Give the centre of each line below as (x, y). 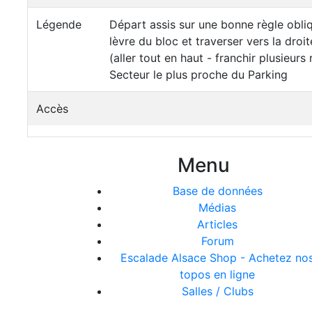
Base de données (217, 191)
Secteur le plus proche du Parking (198, 75)
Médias (217, 208)
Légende (59, 24)
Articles (217, 224)
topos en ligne (217, 274)
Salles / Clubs (217, 291)
